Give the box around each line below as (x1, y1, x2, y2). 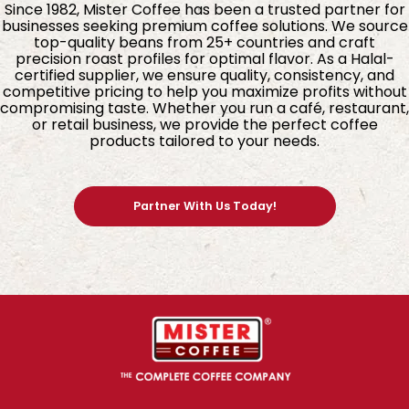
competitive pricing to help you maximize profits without (2, 80, 407, 102)
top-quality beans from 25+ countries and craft (34, 31, 375, 53)
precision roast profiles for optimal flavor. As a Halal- (15, 47, 394, 69)
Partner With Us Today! (132, 197, 277, 214)
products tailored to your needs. (89, 130, 320, 152)
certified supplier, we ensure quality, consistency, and (15, 64, 394, 86)
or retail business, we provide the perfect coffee (31, 113, 378, 135)
